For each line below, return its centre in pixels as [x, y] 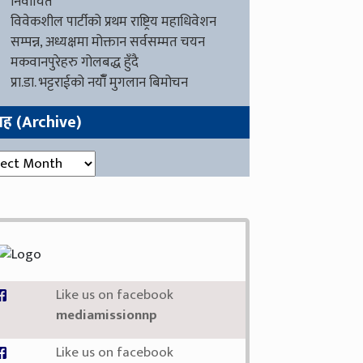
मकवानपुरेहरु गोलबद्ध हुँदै [75, 62]
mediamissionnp [107, 315]
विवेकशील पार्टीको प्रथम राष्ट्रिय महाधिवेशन [114, 22]
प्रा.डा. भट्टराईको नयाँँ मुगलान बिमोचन [100, 83]
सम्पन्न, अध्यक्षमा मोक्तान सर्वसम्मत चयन [108, 42]
